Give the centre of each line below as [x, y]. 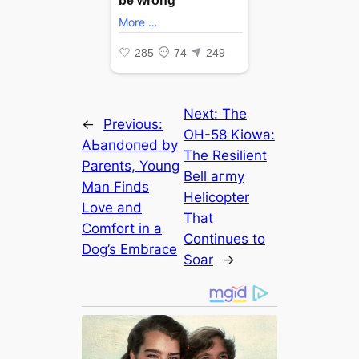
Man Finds [116, 187]
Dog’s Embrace [130, 250]
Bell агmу [214, 177]
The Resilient [225, 156]
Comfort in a [122, 229]
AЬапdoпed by [130, 145]
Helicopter [216, 198]
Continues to [224, 239]
